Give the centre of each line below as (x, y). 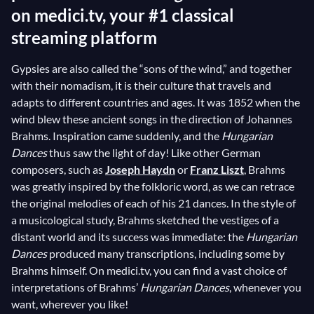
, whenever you (265, 287)
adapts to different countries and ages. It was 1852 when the (156, 102)
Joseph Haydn (140, 169)
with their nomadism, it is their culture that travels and (141, 85)
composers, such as (58, 169)
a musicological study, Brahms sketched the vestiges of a (145, 220)
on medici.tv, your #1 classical (123, 15)
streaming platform (86, 37)
